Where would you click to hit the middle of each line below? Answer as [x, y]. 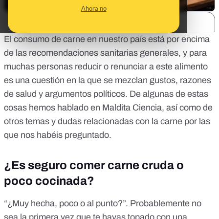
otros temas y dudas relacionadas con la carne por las [107, 121]
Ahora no [94, 8]
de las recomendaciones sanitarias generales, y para [105, 53]
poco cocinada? [49, 181]
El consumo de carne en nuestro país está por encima [107, 39]
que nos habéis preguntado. [58, 135]
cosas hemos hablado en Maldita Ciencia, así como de [108, 108]
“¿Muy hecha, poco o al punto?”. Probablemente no [103, 204]
